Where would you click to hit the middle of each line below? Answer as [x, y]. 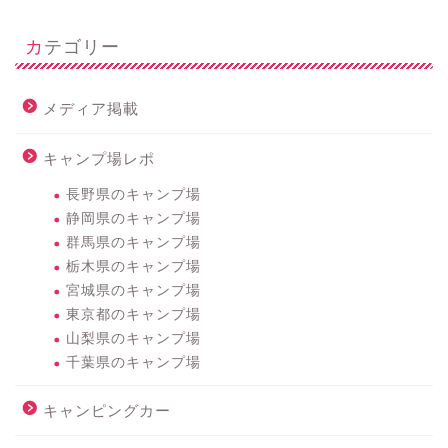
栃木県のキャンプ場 [133, 266]
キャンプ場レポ [99, 158]
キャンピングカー [107, 410]
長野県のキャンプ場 [133, 194]
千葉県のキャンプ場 [133, 362]
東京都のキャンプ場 [133, 314]
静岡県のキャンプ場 [133, 218]
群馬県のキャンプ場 [133, 242]
